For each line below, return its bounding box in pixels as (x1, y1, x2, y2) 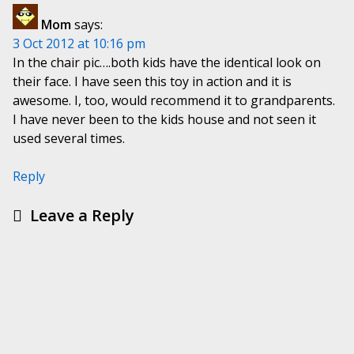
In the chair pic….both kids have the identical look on (13, 54, 321, 72)
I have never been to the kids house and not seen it (13, 111, 316, 129)
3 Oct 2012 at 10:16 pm (13, 35, 145, 53)
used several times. (13, 130, 125, 148)
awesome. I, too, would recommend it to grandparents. (13, 92, 335, 110)
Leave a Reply (30, 205, 134, 227)
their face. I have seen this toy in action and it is (13, 73, 292, 91)
